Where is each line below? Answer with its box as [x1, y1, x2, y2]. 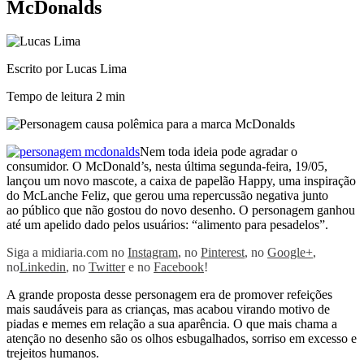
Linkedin [19, 260, 66, 275]
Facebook [154, 260, 204, 275]
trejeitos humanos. [6, 346, 99, 361]
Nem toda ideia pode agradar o [140, 145, 297, 159]
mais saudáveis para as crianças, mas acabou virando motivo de [6, 302, 330, 317]
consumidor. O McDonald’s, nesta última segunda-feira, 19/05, [6, 159, 327, 174]
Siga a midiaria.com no [6, 245, 128, 260]
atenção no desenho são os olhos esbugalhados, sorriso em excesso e [6, 331, 357, 346]
